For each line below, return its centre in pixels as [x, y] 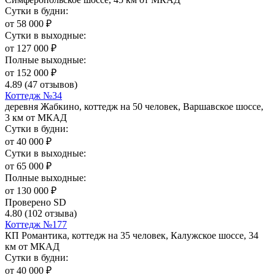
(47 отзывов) [51, 85]
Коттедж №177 [36, 225]
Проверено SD [36, 203]
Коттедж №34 [33, 96]
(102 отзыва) [51, 214]
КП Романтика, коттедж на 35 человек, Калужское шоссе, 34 [132, 236]
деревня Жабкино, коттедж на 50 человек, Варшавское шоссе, [134, 107]
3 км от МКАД [36, 118]
